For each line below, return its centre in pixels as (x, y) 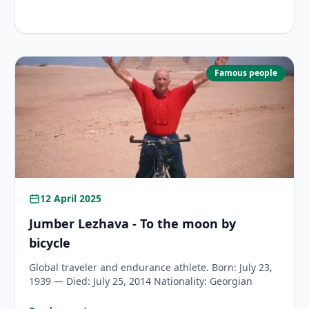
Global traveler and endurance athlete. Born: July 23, (151, 267)
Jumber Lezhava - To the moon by (133, 223)
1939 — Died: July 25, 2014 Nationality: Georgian (141, 281)
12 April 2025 (71, 198)
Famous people (246, 73)
